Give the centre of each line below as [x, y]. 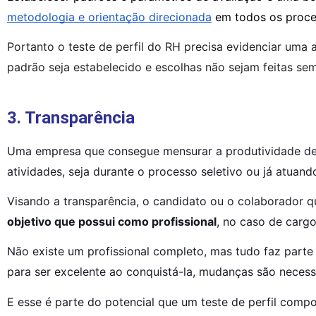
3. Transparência [71, 117]
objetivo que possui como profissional [112, 221]
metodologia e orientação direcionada [109, 17]
